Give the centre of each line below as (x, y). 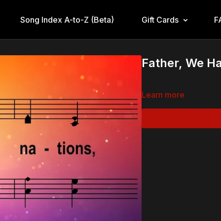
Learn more (163, 95)
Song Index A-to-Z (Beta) (67, 20)
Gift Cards (160, 20)
